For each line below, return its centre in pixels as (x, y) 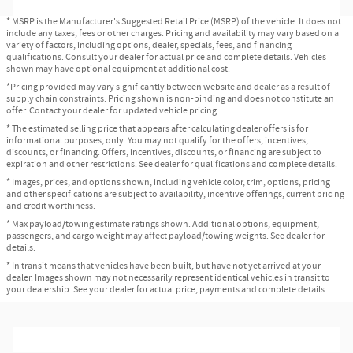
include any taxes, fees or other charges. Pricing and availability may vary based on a (173, 33)
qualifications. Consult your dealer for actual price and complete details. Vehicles (166, 57)
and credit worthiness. (51, 206)
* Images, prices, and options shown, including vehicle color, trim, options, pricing (168, 182)
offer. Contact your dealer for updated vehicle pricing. (113, 110)
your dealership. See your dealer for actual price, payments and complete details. (167, 289)
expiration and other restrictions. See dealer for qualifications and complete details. (172, 164)
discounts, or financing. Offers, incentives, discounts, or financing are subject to (164, 152)
